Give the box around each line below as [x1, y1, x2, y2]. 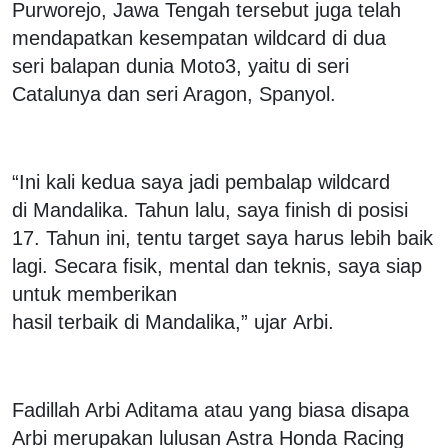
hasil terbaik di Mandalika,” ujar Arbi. [12, 310, 334, 333]
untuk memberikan [12, 282, 177, 305]
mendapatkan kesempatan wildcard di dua [12, 26, 386, 49]
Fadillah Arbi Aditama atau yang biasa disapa [12, 398, 409, 421]
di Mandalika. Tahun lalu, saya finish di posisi [12, 198, 408, 221]
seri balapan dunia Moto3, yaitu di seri [12, 54, 349, 77]
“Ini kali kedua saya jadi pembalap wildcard [12, 170, 390, 193]
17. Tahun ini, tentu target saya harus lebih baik [12, 226, 433, 249]
